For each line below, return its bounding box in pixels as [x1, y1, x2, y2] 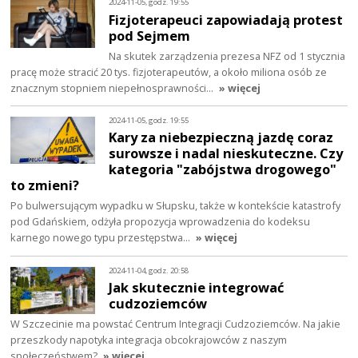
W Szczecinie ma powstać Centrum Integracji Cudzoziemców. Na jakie [10, 316, 341, 332]
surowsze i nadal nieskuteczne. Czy [109, 144, 344, 163]
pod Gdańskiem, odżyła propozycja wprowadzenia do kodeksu [10, 214, 311, 229]
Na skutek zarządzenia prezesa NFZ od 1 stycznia [109, 48, 346, 63]
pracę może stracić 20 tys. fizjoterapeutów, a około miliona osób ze [10, 64, 328, 79]
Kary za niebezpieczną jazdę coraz [109, 128, 334, 147]
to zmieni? [10, 176, 80, 195]
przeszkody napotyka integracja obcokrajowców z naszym [10, 332, 288, 348]
